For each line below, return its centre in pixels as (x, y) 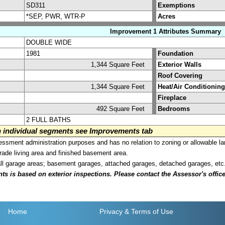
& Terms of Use (149, 212)
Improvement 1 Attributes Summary (165, 31)
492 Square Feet (124, 108)
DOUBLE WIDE (49, 42)
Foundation (176, 53)
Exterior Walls (180, 64)
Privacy (111, 212)
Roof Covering (180, 75)
